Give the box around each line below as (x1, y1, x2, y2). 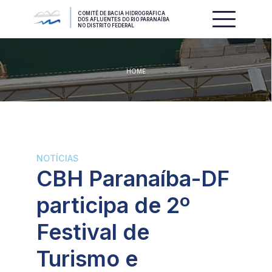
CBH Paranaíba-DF (36, 165, 229, 192)
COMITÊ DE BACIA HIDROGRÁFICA (77, 10, 165, 16)
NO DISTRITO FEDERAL (77, 22, 134, 29)
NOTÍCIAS (36, 153, 78, 164)
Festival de (36, 219, 149, 246)
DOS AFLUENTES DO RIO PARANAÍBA (77, 16, 169, 22)
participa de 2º (36, 192, 190, 219)
